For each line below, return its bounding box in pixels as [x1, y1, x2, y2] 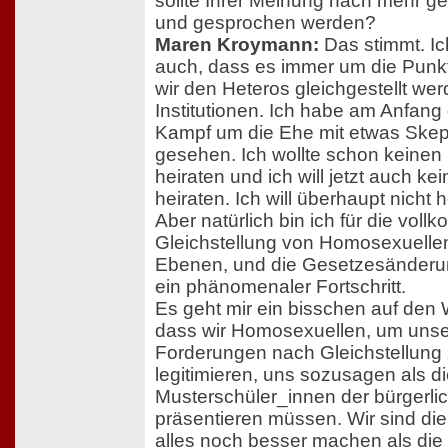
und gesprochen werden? [155, 11, 376, 33]
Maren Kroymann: [155, 33, 319, 55]
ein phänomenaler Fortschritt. [155, 275, 406, 297]
